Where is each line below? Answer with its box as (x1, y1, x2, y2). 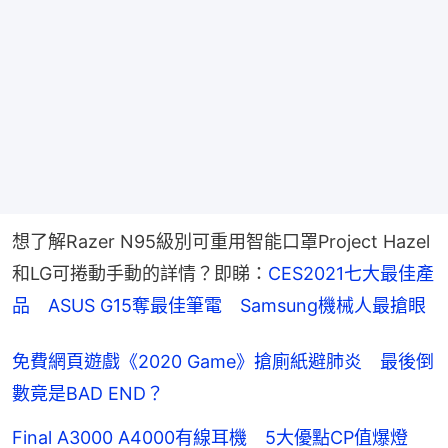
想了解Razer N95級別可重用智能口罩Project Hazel (12, 231, 430, 253)
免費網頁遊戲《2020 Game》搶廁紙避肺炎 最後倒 (12, 351, 434, 373)
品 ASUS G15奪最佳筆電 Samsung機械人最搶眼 (12, 295, 426, 317)
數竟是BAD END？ (12, 383, 164, 405)
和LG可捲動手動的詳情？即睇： (12, 263, 268, 285)
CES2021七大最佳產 (268, 263, 434, 285)
